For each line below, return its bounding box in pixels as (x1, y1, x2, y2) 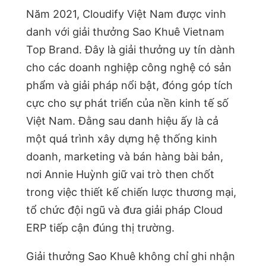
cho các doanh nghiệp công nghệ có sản (26, 61, 232, 74)
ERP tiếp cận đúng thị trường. (26, 221, 175, 234)
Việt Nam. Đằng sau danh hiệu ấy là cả (26, 114, 218, 127)
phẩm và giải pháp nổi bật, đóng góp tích (26, 78, 233, 91)
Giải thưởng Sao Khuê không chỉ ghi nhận (26, 249, 235, 262)
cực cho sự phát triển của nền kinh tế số (26, 96, 229, 109)
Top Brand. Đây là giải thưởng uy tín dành (26, 43, 235, 56)
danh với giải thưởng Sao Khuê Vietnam (26, 25, 224, 38)
